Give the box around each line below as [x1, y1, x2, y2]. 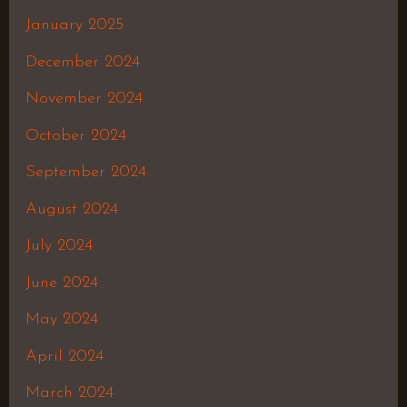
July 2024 [25, 237, 93, 255]
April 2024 [25, 347, 104, 365]
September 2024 [25, 164, 146, 182]
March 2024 [25, 384, 114, 402]
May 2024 [25, 311, 98, 329]
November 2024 [25, 90, 143, 108]
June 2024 [25, 273, 98, 292]
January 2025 [25, 16, 124, 35]
